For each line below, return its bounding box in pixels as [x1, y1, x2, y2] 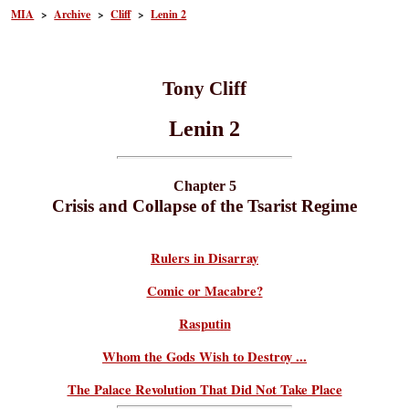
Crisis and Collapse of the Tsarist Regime [52, 196, 357, 216]
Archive [54, 6, 91, 22]
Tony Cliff [163, 77, 246, 100]
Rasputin [178, 313, 231, 333]
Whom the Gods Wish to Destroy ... [102, 346, 307, 366]
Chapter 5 [173, 178, 236, 194]
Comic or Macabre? [146, 280, 263, 300]
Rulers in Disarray [151, 247, 258, 267]
